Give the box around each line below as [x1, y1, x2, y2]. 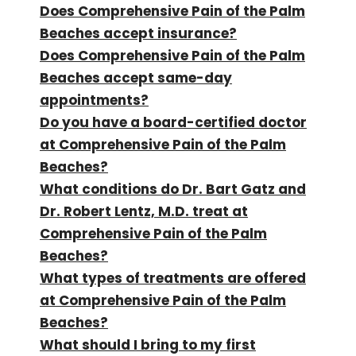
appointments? [40, 90, 149, 110]
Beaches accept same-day [40, 68, 232, 87]
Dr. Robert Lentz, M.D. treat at [40, 201, 248, 221]
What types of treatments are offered [40, 268, 306, 288]
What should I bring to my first [40, 335, 256, 354]
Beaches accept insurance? [40, 23, 237, 43]
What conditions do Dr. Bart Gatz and [40, 179, 306, 199]
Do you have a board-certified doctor [40, 112, 307, 132]
